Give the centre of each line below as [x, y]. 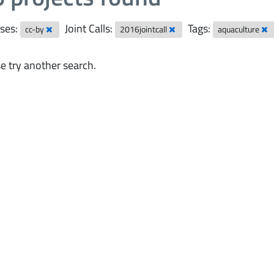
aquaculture [240, 29]
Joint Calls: [89, 28]
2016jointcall [145, 29]
